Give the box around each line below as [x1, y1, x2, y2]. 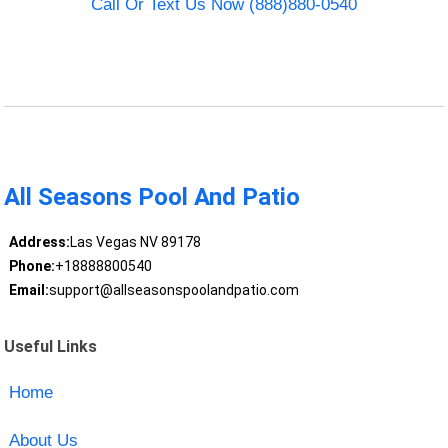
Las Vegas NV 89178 [69, 234, 201, 251]
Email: [8, 282, 49, 299]
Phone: [8, 258, 55, 275]
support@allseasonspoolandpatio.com [48, 282, 299, 299]
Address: [8, 234, 70, 251]
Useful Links [4, 336, 98, 356]
